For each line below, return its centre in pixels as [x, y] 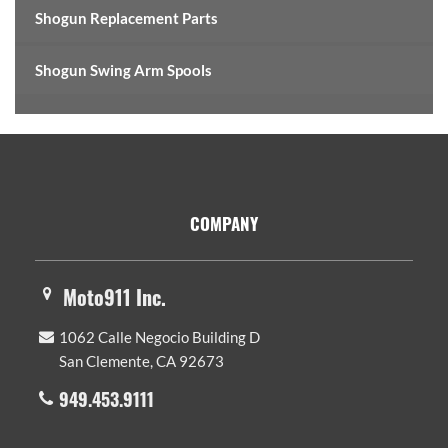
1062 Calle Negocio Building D [159, 336]
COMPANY [224, 223]
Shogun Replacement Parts [126, 17]
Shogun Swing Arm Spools [123, 69]
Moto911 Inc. [114, 296]
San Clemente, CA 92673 [141, 360]
